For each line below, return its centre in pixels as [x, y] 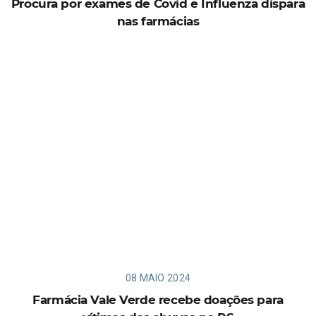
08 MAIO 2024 [158, 278]
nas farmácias [158, 21]
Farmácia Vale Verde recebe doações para [158, 299]
